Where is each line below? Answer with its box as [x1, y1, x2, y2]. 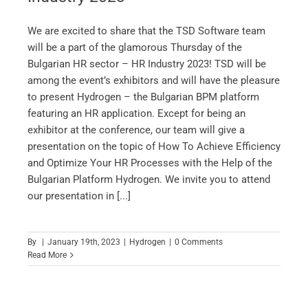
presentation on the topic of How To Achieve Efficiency [27, 140, 280, 153]
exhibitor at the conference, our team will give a [27, 124, 245, 137]
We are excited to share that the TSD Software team [27, 25, 265, 38]
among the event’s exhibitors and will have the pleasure [27, 74, 280, 87]
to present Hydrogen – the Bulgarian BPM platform [27, 91, 259, 104]
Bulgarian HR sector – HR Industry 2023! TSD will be [27, 58, 266, 71]
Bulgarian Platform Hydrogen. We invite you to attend [27, 173, 270, 186]
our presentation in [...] [27, 190, 131, 203]
